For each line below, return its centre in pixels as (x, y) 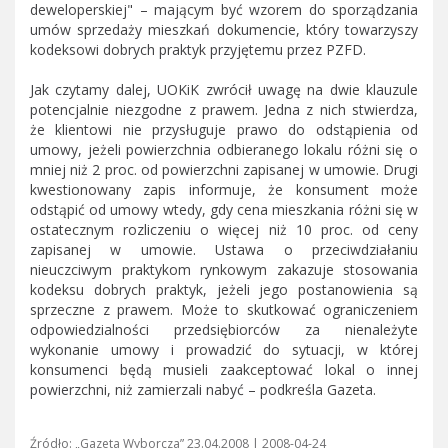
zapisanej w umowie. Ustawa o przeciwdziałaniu (224, 249)
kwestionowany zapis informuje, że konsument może (224, 189)
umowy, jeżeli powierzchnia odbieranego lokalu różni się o (224, 149)
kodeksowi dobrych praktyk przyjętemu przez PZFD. (198, 49)
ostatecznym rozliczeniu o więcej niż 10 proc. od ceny (224, 229)
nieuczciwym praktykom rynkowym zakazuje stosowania (224, 269)
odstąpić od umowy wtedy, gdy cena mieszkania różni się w (224, 209)
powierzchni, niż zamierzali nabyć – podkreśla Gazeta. (203, 389)
